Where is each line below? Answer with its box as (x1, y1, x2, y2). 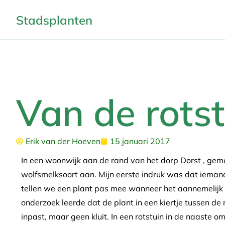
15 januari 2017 (110, 136, 170, 146)
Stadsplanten (16, 12, 92, 28)
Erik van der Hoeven (26, 136, 100, 146)
